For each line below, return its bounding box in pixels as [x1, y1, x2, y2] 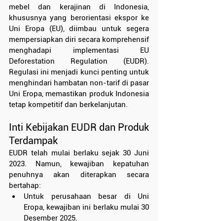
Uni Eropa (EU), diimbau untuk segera [9, 24, 149, 34]
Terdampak [9, 135, 58, 147]
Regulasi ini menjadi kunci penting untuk [9, 68, 149, 77]
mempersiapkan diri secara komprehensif [9, 35, 149, 44]
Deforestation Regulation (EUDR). [9, 57, 149, 66]
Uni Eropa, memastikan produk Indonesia [9, 89, 149, 99]
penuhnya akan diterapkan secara [9, 170, 149, 180]
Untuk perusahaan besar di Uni [24, 192, 149, 201]
